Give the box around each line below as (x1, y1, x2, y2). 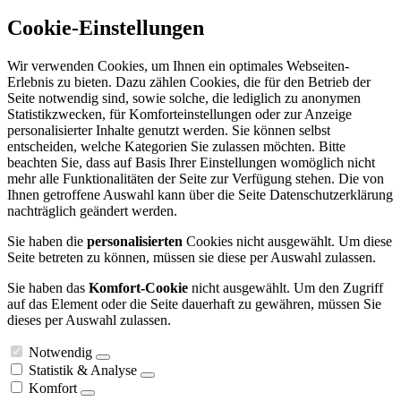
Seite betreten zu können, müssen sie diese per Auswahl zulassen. (7, 249, 376, 265)
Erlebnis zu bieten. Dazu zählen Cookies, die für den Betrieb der (7, 73, 371, 90)
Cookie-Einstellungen (7, 15, 204, 39)
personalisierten (87, 233, 183, 249)
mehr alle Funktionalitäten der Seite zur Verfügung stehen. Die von (7, 170, 384, 186)
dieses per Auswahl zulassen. (7, 311, 171, 328)
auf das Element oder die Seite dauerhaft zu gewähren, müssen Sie (7, 295, 381, 311)
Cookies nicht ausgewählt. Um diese (183, 233, 392, 249)
